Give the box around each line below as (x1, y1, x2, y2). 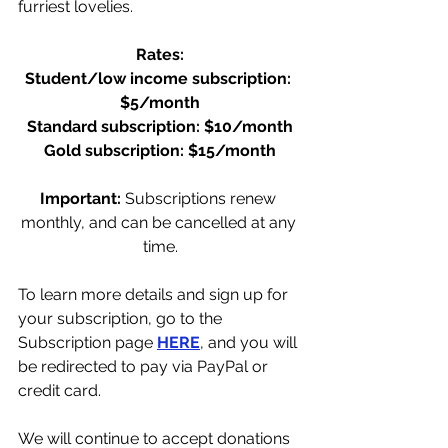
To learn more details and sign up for (18, 285, 292, 304)
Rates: (136, 45, 184, 64)
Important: (40, 189, 125, 208)
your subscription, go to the (18, 309, 226, 328)
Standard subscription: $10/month (27, 117, 293, 136)
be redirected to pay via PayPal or (18, 357, 272, 376)
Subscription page (18, 333, 157, 352)
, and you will (200, 333, 301, 352)
